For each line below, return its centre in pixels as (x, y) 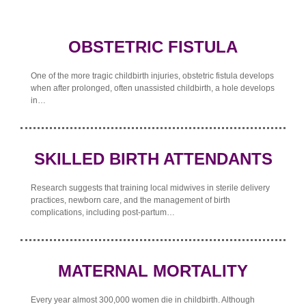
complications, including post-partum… (103, 213)
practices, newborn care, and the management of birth (130, 200)
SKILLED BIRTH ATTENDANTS (153, 159)
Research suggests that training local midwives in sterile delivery (150, 188)
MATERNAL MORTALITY (153, 271)
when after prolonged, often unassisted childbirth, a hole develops (153, 88)
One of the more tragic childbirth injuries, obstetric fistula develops (152, 76)
